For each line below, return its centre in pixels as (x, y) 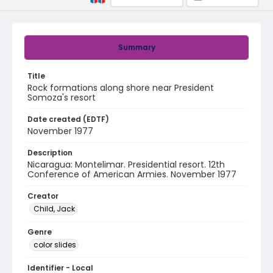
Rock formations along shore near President (121, 88)
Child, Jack (54, 209)
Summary (136, 47)
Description (50, 153)
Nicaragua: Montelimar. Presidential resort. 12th (126, 165)
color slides (55, 245)
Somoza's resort (62, 97)
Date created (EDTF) (68, 119)
